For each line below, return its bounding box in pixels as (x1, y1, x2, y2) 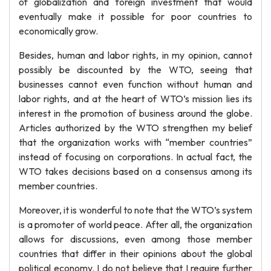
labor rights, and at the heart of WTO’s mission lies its (19, 93, 252, 105)
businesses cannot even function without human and (19, 78, 252, 90)
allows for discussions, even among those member (19, 233, 252, 245)
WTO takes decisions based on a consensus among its (19, 165, 252, 177)
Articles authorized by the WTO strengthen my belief (19, 122, 252, 134)
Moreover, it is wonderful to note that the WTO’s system (19, 204, 252, 216)
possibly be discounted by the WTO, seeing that (19, 64, 252, 76)
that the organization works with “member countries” (19, 136, 252, 148)
